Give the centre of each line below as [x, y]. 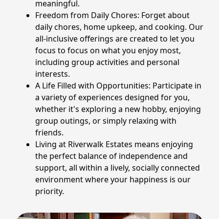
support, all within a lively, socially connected [118, 167]
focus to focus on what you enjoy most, [108, 50]
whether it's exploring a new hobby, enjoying [118, 109]
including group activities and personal [107, 62]
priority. [50, 191]
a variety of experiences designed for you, [112, 97]
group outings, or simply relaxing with [106, 120]
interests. [53, 74]
